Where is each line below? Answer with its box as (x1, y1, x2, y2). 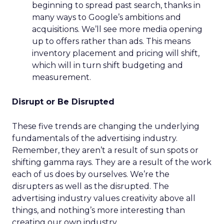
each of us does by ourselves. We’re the (12, 169, 169, 179)
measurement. (32, 72, 91, 82)
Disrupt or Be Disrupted (12, 97, 114, 106)
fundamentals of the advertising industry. (12, 133, 177, 143)
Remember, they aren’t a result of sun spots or (12, 145, 198, 155)
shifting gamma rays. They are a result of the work (12, 157, 211, 167)
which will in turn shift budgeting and (32, 60, 183, 70)
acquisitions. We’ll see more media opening (32, 24, 202, 34)
